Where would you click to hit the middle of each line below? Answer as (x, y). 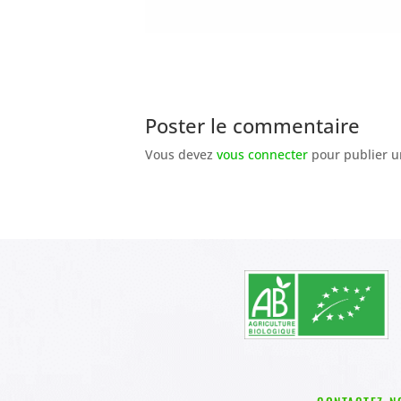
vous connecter (262, 154)
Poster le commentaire (252, 125)
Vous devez (181, 154)
